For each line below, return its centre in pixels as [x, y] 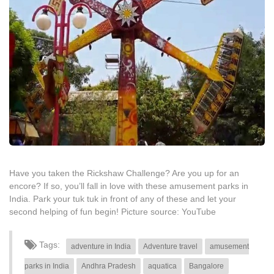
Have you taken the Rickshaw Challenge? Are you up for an [124, 173]
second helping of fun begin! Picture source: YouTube [113, 211]
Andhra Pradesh [109, 266]
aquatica [162, 266]
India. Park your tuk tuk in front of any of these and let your [123, 198]
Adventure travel [170, 246]
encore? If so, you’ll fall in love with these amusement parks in [129, 186]
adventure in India [101, 246]
